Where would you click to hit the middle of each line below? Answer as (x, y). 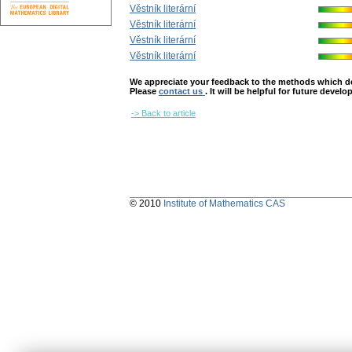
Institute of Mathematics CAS (224, 204)
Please (144, 92)
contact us (182, 92)
